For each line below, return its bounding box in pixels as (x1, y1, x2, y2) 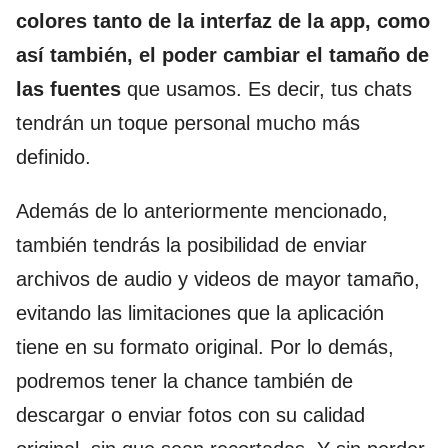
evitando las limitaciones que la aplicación (16, 302, 384, 325)
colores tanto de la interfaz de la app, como (16, 10, 430, 33)
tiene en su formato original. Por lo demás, (16, 336, 394, 359)
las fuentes (16, 78, 121, 101)
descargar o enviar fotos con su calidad (16, 404, 365, 427)
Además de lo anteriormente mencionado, (16, 200, 388, 223)
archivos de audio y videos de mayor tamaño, (16, 268, 420, 291)
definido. (16, 146, 91, 169)
